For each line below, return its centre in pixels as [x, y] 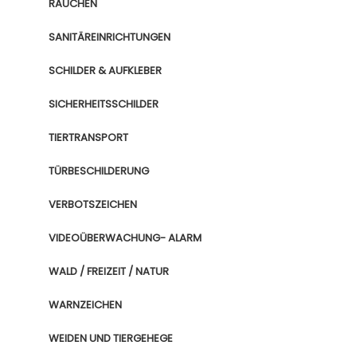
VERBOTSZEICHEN [93, 204]
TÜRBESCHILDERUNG [99, 171]
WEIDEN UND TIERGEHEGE [111, 338]
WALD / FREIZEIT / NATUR [109, 271]
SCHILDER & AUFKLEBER [105, 71]
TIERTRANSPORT [88, 137]
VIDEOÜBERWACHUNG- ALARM [125, 238]
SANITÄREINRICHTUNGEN [110, 37]
